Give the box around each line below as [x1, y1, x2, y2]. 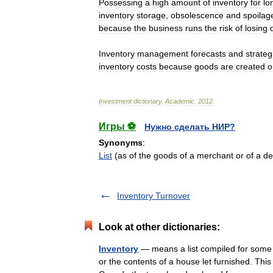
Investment [99, 97, 132, 105]
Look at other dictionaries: [99, 222, 220, 232]
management [137, 49, 188, 58]
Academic [165, 97, 194, 105]
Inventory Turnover [117, 191, 190, 200]
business [149, 23, 183, 33]
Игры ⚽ [99, 121, 136, 132]
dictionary [133, 97, 161, 105]
